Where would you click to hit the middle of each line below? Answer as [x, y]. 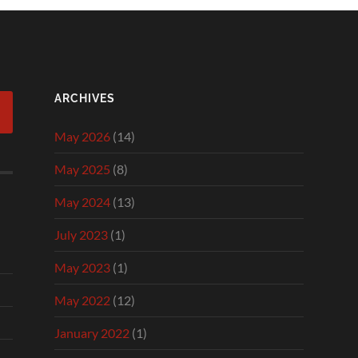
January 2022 [92, 332]
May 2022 [82, 300]
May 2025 [82, 169]
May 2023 [82, 267]
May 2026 [82, 136]
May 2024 [82, 201]
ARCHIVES [85, 97]
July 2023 [81, 234]
